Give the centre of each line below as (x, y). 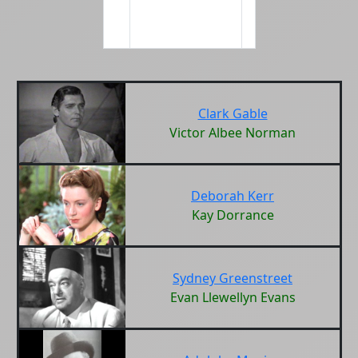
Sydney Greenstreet (233, 278)
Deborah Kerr (233, 196)
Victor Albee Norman (233, 133)
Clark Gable (233, 113)
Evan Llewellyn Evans (233, 297)
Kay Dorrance (233, 215)
